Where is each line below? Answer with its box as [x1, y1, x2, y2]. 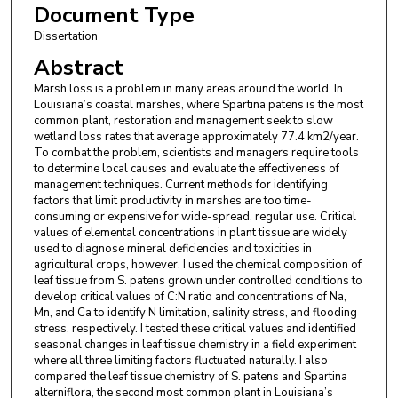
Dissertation [33, 28, 98, 44]
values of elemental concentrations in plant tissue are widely [33, 225, 347, 242]
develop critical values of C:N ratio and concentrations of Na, [33, 289, 346, 306]
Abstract [33, 53, 123, 83]
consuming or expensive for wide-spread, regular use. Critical [33, 209, 356, 226]
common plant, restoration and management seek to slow [33, 113, 333, 130]
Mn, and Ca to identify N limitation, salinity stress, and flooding [33, 305, 357, 322]
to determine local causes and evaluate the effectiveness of [33, 161, 339, 178]
